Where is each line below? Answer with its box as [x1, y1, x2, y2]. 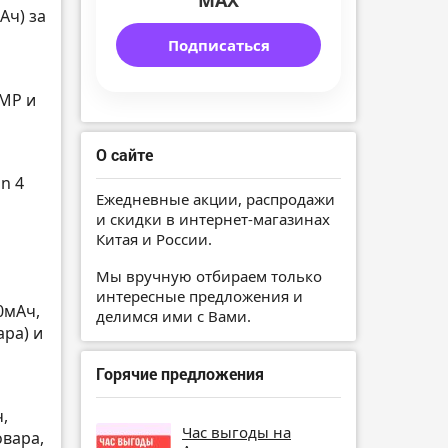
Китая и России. [96, 229, 212, 250]
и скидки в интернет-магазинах [96, 209, 330, 230]
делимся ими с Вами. [96, 305, 251, 326]
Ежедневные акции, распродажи [96, 189, 335, 210]
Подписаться [167, 35, 270, 56]
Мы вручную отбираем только [96, 265, 322, 286]
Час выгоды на [182, 421, 291, 442]
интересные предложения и [96, 285, 303, 306]
